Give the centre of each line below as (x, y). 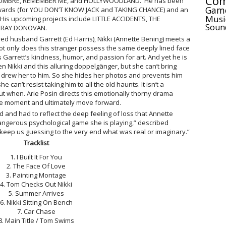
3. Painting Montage (36, 175)
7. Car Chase (36, 211)
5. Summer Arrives (36, 193)
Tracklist (36, 143)
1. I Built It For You (36, 157)
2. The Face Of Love (36, 166)
